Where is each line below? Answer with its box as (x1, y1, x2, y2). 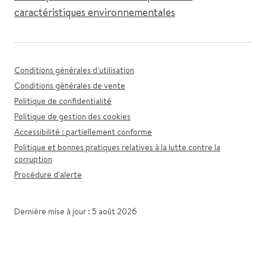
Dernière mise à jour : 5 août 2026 (14, 205, 137, 217)
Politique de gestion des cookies (14, 110, 131, 122)
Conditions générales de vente (14, 80, 125, 91)
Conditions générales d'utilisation (14, 64, 134, 76)
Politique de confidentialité (14, 95, 112, 107)
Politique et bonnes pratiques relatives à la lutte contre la (14, 141, 220, 153)
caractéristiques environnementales (14, 5, 175, 20)
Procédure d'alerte (14, 169, 82, 180)
